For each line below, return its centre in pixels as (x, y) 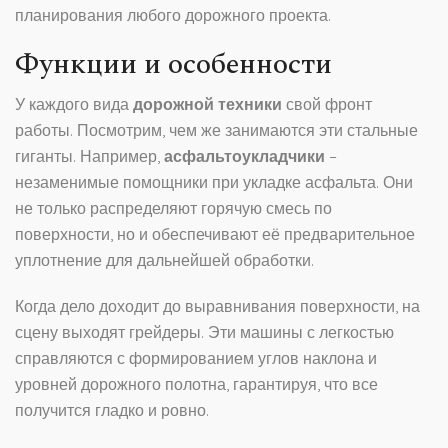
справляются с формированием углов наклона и (196, 358)
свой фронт (327, 104)
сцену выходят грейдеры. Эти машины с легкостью (204, 332)
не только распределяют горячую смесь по (173, 208)
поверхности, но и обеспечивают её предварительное (215, 234)
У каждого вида (74, 104)
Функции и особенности (173, 65)
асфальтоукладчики (244, 156)
